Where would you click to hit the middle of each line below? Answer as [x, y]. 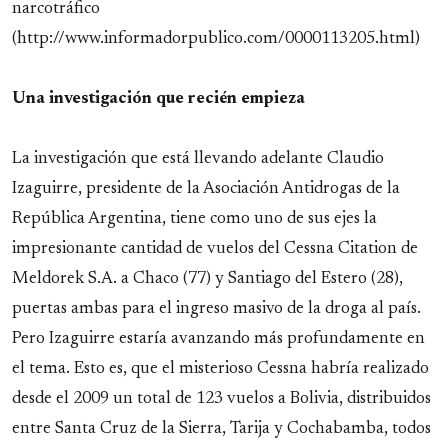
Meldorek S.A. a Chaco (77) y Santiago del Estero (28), [207, 279]
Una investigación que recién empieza [158, 99]
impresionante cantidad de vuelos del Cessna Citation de [215, 249]
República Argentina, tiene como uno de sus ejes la [194, 219]
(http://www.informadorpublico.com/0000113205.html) [216, 39]
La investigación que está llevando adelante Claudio [198, 159]
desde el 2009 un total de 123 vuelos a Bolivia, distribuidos [221, 399]
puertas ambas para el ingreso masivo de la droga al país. [216, 309]
